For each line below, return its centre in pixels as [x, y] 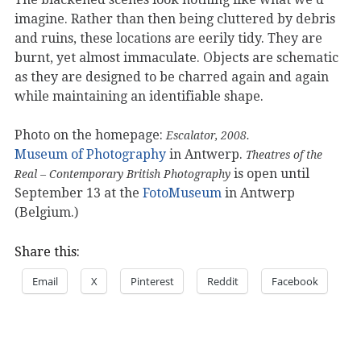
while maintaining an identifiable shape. [139, 96]
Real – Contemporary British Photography [122, 174]
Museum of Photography [90, 154]
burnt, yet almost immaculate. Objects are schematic [176, 57]
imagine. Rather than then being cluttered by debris [175, 19]
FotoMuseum [182, 193]
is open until [270, 173]
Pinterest [152, 281]
